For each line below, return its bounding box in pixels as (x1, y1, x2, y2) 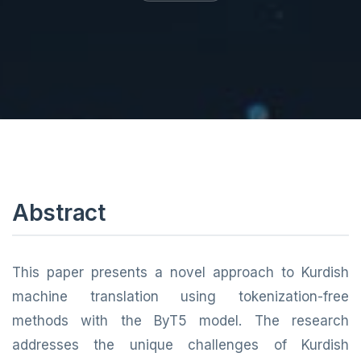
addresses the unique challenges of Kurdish (12, 337, 349, 353)
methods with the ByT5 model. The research (12, 313, 349, 329)
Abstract (12, 199, 106, 226)
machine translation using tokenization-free (12, 288, 349, 305)
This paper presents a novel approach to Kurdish (12, 264, 349, 280)
